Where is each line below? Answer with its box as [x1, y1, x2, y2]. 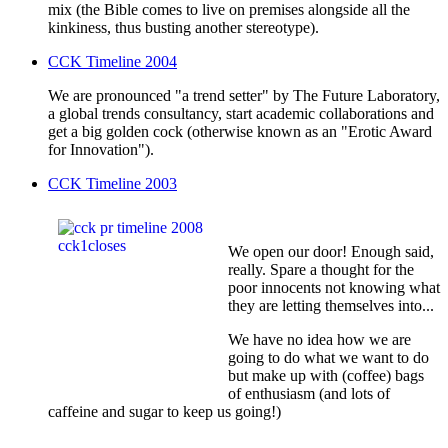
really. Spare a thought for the [228, 261, 414, 279]
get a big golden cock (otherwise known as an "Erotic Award [48, 123, 432, 141]
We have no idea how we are [228, 331, 411, 349]
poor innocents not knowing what [228, 279, 440, 297]
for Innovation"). [48, 141, 154, 159]
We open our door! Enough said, [228, 243, 434, 261]
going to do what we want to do [228, 349, 429, 367]
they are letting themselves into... [228, 297, 434, 315]
